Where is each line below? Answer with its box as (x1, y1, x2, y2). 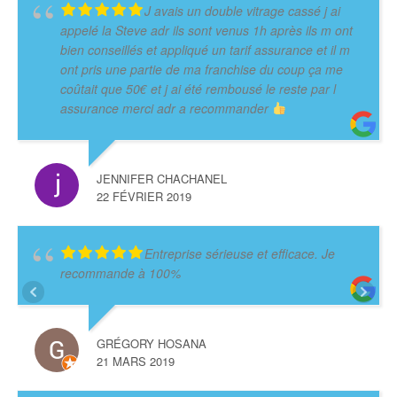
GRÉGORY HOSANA (97, 334, 206, 352)
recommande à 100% (60, 263, 181, 282)
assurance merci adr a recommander (60, 98, 272, 117)
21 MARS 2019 (97, 352, 175, 370)
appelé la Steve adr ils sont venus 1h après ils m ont (60, 20, 353, 39)
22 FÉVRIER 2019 (97, 187, 191, 205)
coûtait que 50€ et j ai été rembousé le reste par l (60, 79, 336, 97)
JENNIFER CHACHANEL (97, 169, 227, 187)
